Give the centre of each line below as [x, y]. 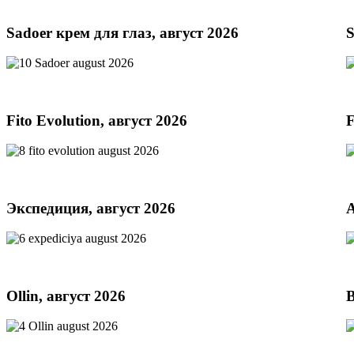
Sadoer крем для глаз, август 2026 [122, 32]
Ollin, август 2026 [66, 296]
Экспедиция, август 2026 [91, 208]
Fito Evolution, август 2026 [97, 120]
